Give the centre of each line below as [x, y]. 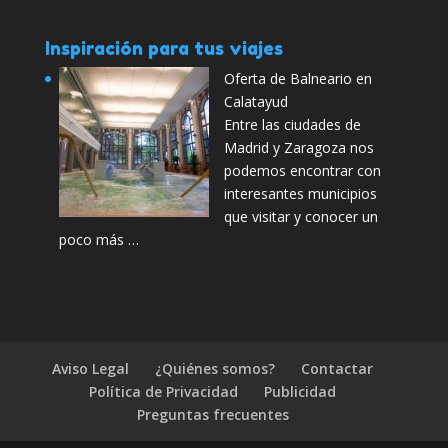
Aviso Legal [91, 369]
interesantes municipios [300, 193]
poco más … [98, 239]
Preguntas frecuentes [212, 415]
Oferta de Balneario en [297, 78]
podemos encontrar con [302, 170]
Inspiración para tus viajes [163, 47]
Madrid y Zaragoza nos [298, 147]
